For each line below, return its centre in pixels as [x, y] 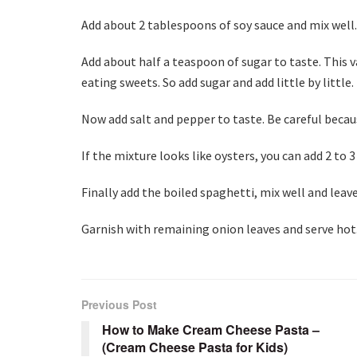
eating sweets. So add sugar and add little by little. [218, 82]
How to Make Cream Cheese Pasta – [211, 330]
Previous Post [119, 305]
